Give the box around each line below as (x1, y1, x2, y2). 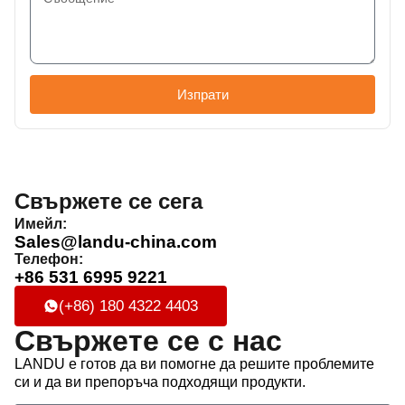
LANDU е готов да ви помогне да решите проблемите (14, 355, 374, 372)
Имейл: (14, 215, 67, 231)
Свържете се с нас (14, 324, 282, 357)
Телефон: (14, 250, 83, 267)
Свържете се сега (14, 188, 202, 213)
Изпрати (176, 86, 229, 102)
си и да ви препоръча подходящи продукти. (14, 373, 306, 390)
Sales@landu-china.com (14, 231, 217, 251)
